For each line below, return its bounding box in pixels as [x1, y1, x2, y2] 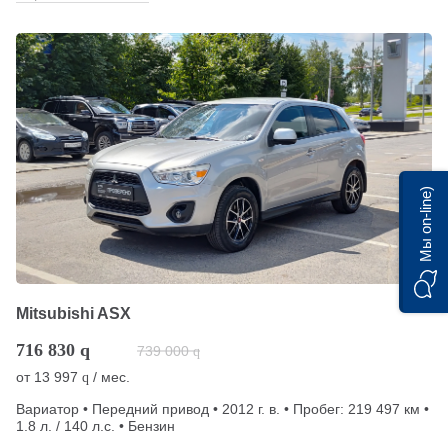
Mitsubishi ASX [16, 304, 131, 322]
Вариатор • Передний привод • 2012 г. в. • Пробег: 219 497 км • [16, 400, 429, 417]
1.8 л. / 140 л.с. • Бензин [16, 417, 175, 434]
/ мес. [89, 368, 130, 385]
